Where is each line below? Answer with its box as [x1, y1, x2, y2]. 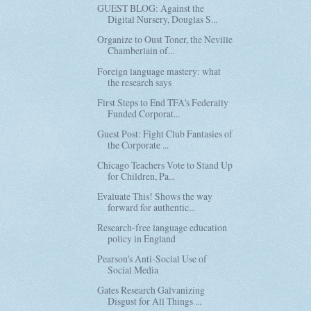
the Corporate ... [108, 137, 169, 151]
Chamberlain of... [108, 44, 175, 58]
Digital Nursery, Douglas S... [108, 12, 218, 26]
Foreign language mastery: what [97, 64, 221, 78]
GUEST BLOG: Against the [97, 1, 205, 15]
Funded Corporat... [108, 106, 180, 120]
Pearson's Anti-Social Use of [97, 252, 208, 266]
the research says [108, 75, 172, 89]
